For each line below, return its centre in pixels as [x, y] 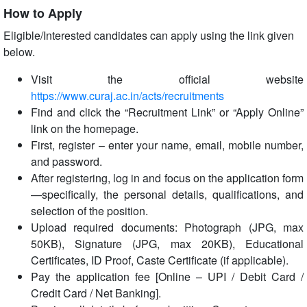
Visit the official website [167, 79]
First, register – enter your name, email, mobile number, [167, 145]
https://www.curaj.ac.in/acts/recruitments [127, 96]
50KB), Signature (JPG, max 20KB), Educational [167, 244]
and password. [66, 161]
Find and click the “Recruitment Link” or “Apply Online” [167, 112]
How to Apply [43, 13]
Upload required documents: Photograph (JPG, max [167, 227]
